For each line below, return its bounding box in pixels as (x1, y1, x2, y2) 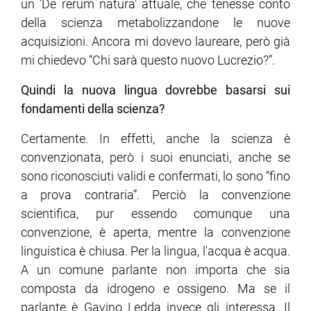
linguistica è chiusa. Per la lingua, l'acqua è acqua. (21, 244, 290, 259)
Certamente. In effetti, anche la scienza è (21, 131, 290, 146)
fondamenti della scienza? (21, 101, 165, 117)
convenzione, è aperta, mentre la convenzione (21, 225, 290, 240)
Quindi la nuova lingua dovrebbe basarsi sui (21, 83, 290, 98)
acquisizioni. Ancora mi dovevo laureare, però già (21, 34, 290, 49)
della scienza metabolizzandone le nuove (21, 15, 290, 31)
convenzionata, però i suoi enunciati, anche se (21, 150, 290, 165)
